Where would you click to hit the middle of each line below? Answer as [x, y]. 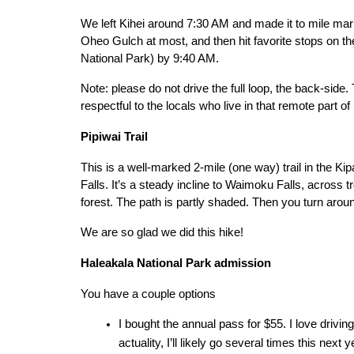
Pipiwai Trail [114, 137]
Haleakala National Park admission [176, 263]
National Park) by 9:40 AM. [150, 58]
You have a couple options [148, 294]
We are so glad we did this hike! [162, 232]
